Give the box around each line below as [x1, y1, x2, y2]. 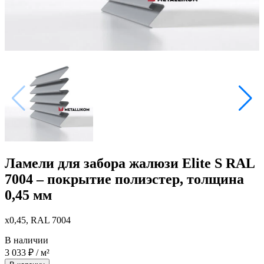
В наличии [5, 235, 48, 245]
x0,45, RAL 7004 [5, 214, 71, 225]
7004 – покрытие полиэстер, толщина [5, 171, 244, 187]
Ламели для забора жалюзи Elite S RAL [5, 156, 255, 171]
